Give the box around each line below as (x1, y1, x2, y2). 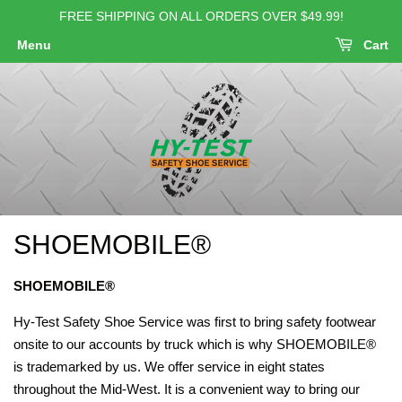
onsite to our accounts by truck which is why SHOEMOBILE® (13, 336, 376, 352)
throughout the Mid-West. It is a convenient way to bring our (13, 381, 360, 397)
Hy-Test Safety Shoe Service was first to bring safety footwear (13, 314, 376, 329)
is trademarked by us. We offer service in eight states (13, 359, 325, 374)
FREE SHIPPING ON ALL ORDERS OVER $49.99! (58, 9, 344, 23)
